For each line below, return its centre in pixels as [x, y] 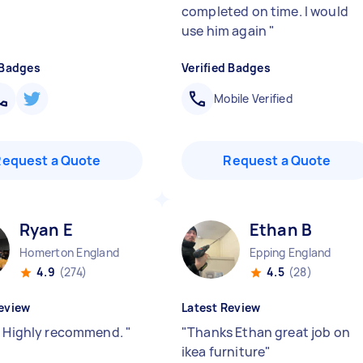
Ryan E [46, 230]
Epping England [290, 252]
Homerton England [69, 252]
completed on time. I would [265, 11]
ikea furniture [224, 352]
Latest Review [221, 307]
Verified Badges [226, 68]
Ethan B [281, 230]
